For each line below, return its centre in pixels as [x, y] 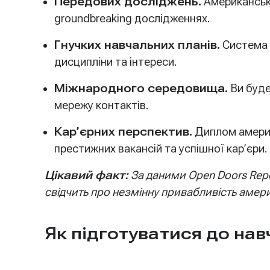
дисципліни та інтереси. [116, 62]
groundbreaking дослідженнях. [132, 18]
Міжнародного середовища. [141, 88]
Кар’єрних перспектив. [123, 132]
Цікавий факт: [86, 175]
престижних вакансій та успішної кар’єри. [161, 149]
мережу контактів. [102, 105]
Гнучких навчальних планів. [137, 45]
